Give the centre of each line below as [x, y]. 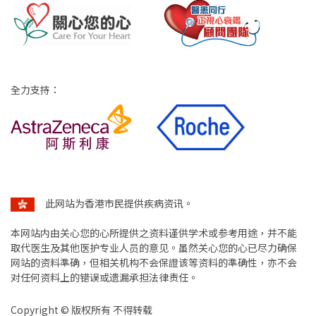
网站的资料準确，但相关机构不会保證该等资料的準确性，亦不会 [154, 263]
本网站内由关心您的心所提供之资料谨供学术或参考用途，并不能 [154, 233]
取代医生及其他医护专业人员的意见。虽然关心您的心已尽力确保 [154, 248]
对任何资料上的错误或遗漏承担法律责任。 [104, 278]
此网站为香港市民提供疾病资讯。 [119, 203]
